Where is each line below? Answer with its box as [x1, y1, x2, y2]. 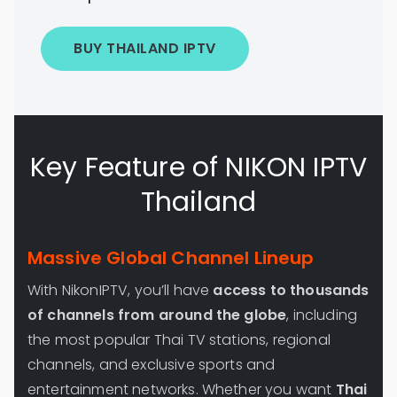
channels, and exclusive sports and [27, 354, 276, 375]
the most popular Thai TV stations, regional [27, 330, 331, 350]
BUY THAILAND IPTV [74, 38, 216, 58]
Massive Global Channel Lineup [27, 245, 315, 270]
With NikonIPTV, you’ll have [27, 280, 214, 300]
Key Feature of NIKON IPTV [29, 149, 367, 186]
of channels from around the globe [27, 305, 287, 325]
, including [286, 305, 358, 325]
